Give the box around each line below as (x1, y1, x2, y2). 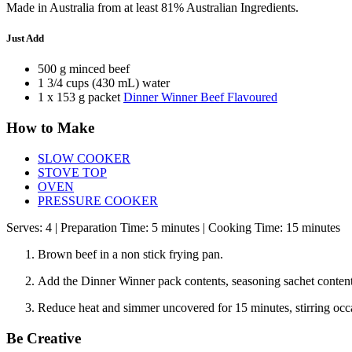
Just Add (6, 32, 44, 45)
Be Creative (6, 329, 81, 346)
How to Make (6, 119, 94, 137)
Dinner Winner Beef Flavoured (123, 90, 277, 104)
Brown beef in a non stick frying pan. (38, 247, 223, 261)
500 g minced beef (38, 62, 130, 76)
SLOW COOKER (38, 151, 130, 165)
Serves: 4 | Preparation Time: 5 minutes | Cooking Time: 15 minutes (6, 220, 340, 234)
